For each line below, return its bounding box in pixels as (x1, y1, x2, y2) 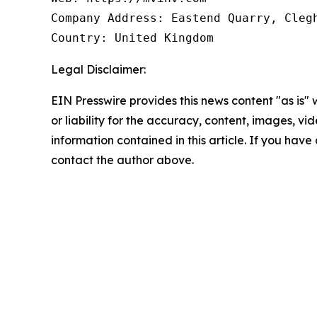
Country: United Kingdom (51, 31, 214, 45)
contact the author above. (51, 153, 194, 168)
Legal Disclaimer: (51, 62, 146, 77)
